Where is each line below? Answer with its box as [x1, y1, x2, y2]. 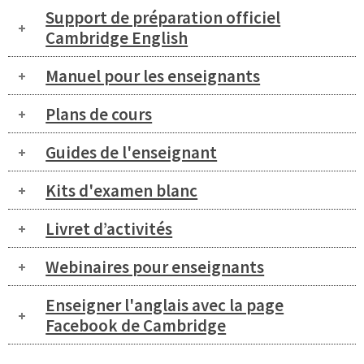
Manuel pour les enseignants [45, 64, 261, 87]
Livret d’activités [45, 217, 173, 240]
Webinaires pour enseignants [45, 255, 265, 278]
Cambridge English [45, 26, 188, 49]
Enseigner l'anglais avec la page [45, 293, 284, 316]
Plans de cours [45, 102, 153, 125]
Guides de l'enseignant [45, 141, 218, 163]
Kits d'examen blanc [45, 179, 198, 201]
